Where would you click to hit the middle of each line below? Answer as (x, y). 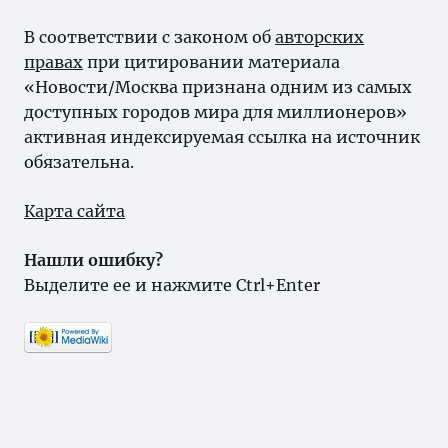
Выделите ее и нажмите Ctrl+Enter (172, 285)
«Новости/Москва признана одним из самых (218, 87)
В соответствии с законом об (149, 37)
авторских (319, 37)
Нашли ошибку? (93, 260)
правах (53, 62)
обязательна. (79, 162)
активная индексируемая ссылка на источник (222, 137)
